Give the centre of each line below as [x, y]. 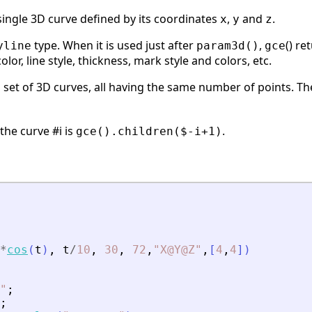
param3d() [228, 46]
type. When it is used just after [114, 46]
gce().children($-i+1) [149, 132]
